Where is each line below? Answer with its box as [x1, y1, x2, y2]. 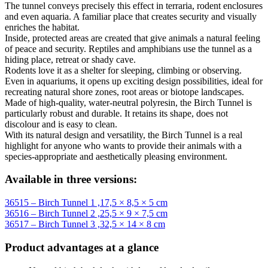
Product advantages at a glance [5, 240, 159, 254]
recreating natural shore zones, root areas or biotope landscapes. [5, 86, 244, 97]
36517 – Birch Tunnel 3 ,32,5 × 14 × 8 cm [5, 219, 165, 230]
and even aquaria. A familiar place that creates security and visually [5, 11, 257, 22]
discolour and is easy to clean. [5, 118, 117, 129]
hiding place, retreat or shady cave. [5, 54, 136, 65]
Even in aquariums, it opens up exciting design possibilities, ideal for [5, 75, 263, 86]
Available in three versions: [5, 173, 137, 186]
